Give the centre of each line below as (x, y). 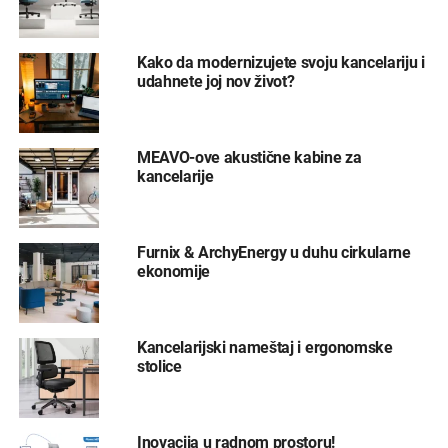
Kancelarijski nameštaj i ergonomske (264, 348)
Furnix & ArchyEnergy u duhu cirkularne (273, 253)
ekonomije (173, 272)
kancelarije (175, 177)
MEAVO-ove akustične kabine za (249, 158)
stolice (159, 367)
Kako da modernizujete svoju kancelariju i (280, 63)
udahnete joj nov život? (215, 82)
